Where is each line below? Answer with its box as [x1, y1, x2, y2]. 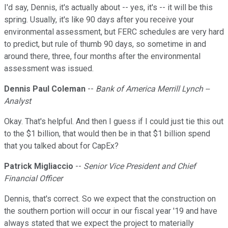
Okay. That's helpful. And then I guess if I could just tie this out [4, 117, 223, 127]
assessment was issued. [4, 64, 94, 74]
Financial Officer [4, 174, 63, 184]
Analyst [4, 96, 31, 106]
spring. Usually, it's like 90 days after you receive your [4, 15, 194, 25]
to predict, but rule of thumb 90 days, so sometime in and [4, 39, 206, 49]
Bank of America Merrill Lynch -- [96, 84, 209, 94]
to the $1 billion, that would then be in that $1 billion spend [4, 129, 210, 139]
